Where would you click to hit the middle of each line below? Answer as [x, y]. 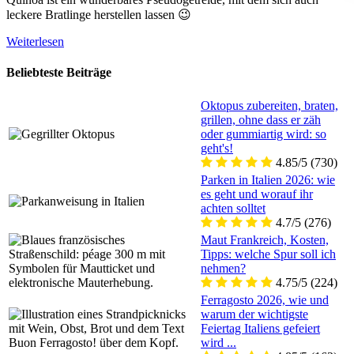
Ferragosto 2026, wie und [265, 300]
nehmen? [223, 269]
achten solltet [233, 209]
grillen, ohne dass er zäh [261, 120]
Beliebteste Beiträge [59, 73]
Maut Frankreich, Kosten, [265, 240]
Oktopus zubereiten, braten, [269, 106]
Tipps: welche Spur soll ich [268, 254]
